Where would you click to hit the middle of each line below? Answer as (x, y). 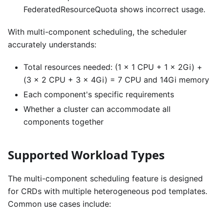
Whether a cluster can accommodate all (97, 109)
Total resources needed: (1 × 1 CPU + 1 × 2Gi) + (113, 67)
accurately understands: (52, 44)
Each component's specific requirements (99, 94)
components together (64, 121)
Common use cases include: (59, 204)
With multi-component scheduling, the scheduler (97, 32)
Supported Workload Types (86, 154)
